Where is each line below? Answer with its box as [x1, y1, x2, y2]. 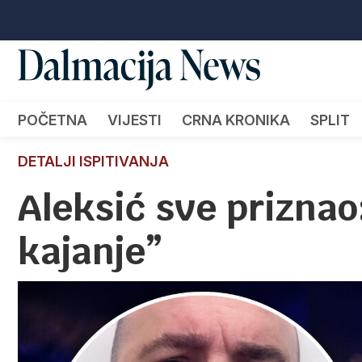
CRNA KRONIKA [182, 111, 290, 128]
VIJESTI [107, 111, 162, 128]
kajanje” [18, 227, 162, 275]
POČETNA [18, 111, 87, 128]
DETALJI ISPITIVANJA [18, 152, 169, 170]
